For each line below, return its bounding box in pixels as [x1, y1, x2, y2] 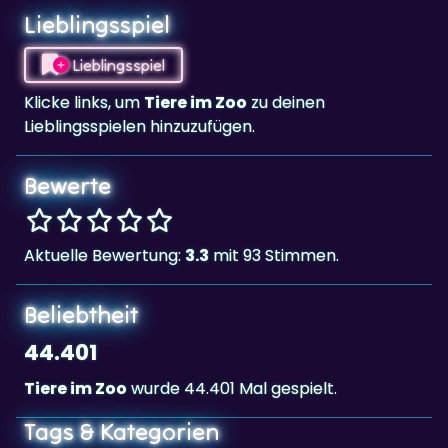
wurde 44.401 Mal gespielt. [127, 376, 337, 400]
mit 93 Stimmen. [209, 243, 339, 267]
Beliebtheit [24, 298, 138, 330]
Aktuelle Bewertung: [24, 243, 185, 267]
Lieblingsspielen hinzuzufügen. [24, 114, 255, 138]
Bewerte [24, 169, 111, 201]
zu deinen [247, 90, 325, 114]
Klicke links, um [24, 90, 144, 114]
